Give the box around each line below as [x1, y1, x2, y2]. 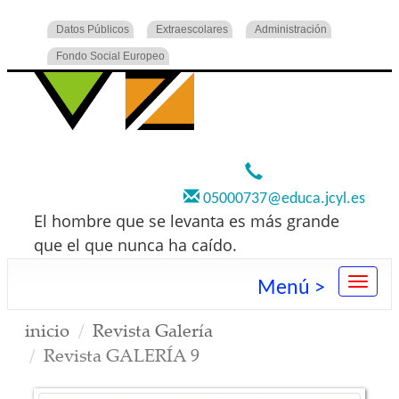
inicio [25, 318, 69, 343]
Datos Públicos [56, 23, 129, 36]
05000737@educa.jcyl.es [199, 191, 365, 208]
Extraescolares [156, 23, 228, 36]
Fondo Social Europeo [56, 50, 165, 62]
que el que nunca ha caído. [34, 234, 237, 256]
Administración [255, 23, 327, 36]
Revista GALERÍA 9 [44, 343, 199, 368]
